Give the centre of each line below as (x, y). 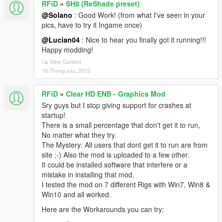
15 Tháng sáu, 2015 (66, 70)
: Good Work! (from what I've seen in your (139, 15)
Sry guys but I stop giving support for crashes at (116, 105)
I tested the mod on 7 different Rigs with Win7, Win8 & (126, 184)
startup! (54, 115)
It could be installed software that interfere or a (114, 165)
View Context (65, 61)
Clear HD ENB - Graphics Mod (116, 94)
